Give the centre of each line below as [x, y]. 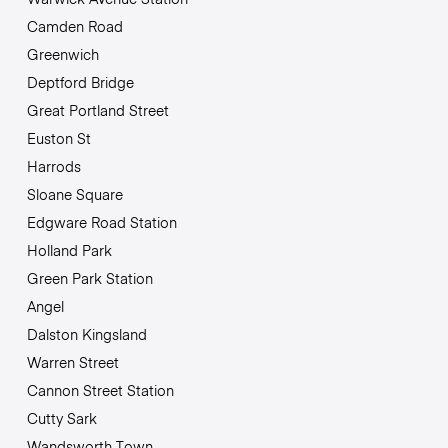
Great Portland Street [97, 109]
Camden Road [74, 25]
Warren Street [72, 361]
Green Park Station [89, 277]
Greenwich [62, 53]
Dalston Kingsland [86, 333]
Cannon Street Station [100, 389]
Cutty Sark [61, 417]
